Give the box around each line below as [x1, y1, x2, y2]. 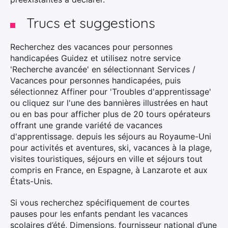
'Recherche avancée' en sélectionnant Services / [10, 64, 195, 74]
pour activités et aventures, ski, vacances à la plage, [10, 142, 212, 153]
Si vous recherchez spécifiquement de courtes [10, 197, 189, 208]
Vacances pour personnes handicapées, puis [10, 75, 181, 85]
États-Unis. [10, 176, 52, 186]
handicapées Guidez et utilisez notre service [10, 53, 181, 63]
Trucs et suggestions [23, 14, 155, 32]
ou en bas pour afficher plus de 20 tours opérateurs [10, 109, 210, 119]
